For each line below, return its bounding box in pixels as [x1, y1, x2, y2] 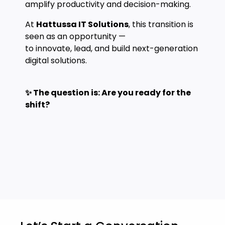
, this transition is [129, 19, 193, 30]
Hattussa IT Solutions [36, 19, 129, 30]
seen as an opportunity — [25, 31, 126, 42]
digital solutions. [25, 55, 87, 66]
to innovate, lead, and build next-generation [25, 43, 198, 54]
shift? [25, 99, 50, 110]
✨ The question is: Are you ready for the [25, 87, 191, 98]
